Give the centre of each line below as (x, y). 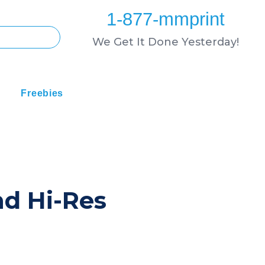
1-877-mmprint (165, 19)
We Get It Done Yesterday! (165, 42)
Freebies (42, 93)
